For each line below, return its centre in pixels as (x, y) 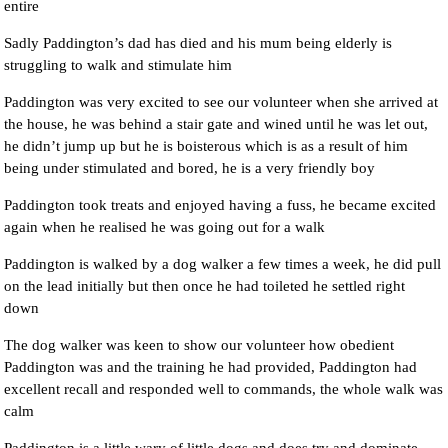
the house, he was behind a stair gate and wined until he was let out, (216, 124)
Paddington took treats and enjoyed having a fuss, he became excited (220, 205)
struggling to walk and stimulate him (118, 65)
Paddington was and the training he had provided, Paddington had (211, 367)
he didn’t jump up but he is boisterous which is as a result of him (206, 146)
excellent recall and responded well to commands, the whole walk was (224, 389)
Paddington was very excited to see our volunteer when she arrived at (221, 102)
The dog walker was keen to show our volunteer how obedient (199, 345)
